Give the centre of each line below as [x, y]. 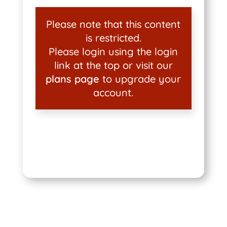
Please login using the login [113, 51]
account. [113, 92]
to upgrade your [140, 79]
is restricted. [113, 38]
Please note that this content [113, 24]
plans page [73, 79]
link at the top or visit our [113, 65]
